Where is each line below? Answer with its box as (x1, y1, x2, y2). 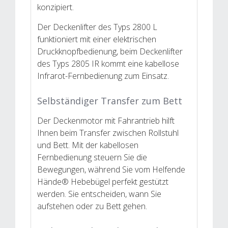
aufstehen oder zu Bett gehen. (37, 200, 147, 212)
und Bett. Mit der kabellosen (37, 139, 138, 151)
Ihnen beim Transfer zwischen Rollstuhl (37, 127, 179, 138)
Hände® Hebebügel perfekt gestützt (37, 176, 168, 187)
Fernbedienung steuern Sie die (37, 151, 147, 163)
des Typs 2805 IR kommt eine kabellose (37, 58, 179, 69)
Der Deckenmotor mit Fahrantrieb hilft (37, 115, 175, 126)
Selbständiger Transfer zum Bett (37, 94, 182, 107)
